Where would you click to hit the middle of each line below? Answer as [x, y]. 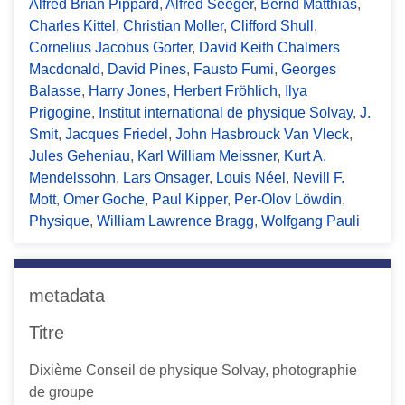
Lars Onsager [166, 178]
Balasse [55, 91]
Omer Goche [104, 200]
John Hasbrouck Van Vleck [262, 135]
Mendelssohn [72, 178]
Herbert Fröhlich [226, 91]
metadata [67, 296]
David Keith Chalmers [269, 48]
